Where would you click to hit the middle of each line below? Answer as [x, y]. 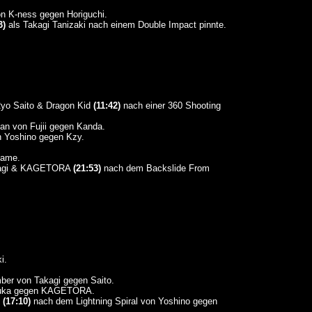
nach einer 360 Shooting [170, 106]
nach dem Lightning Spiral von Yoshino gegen [124, 301]
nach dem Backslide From [155, 168]
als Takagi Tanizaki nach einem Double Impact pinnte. [116, 25]
